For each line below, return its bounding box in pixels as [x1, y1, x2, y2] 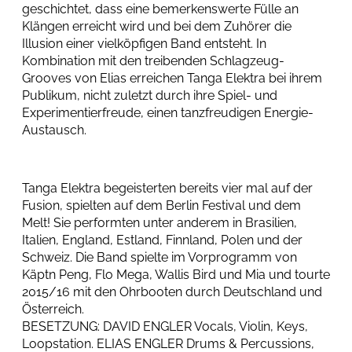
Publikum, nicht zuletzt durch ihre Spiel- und [22, 88, 277, 103]
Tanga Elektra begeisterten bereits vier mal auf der [22, 181, 313, 196]
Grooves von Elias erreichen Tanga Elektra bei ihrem [22, 71, 322, 86]
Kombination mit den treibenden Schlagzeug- [22, 53, 284, 68]
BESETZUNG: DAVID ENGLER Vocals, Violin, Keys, [22, 319, 308, 334]
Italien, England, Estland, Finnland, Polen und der [22, 233, 302, 247]
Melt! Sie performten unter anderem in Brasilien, [22, 215, 297, 230]
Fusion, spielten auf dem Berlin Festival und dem [22, 198, 301, 213]
